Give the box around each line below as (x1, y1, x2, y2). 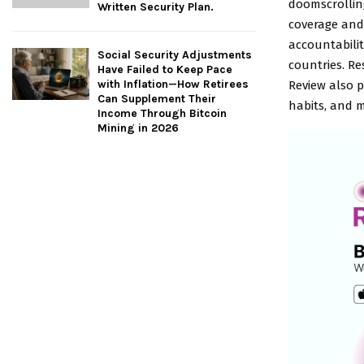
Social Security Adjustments (97, 48, 252, 63)
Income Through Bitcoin (97, 106, 227, 121)
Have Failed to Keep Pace (97, 63, 232, 77)
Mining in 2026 (97, 121, 179, 136)
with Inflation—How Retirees (97, 77, 249, 92)
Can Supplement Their (97, 92, 216, 106)
